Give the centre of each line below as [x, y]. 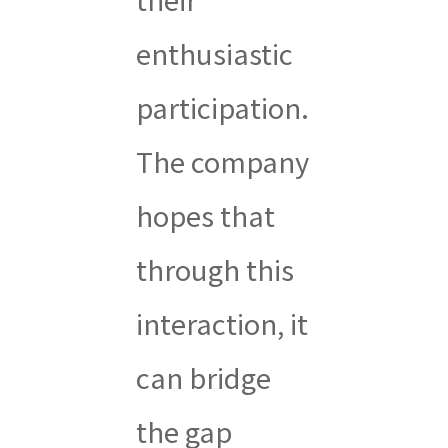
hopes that [205, 215]
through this [214, 269]
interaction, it [221, 323]
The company [222, 161]
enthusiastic [214, 53]
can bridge [203, 377]
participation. [222, 107]
